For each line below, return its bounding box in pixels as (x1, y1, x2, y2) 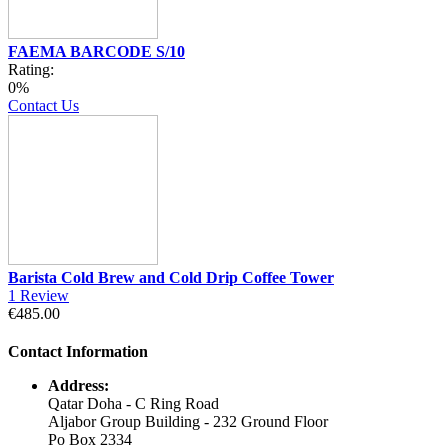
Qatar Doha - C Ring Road (48, 394, 219, 412)
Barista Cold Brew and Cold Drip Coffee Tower (8, 268, 334, 286)
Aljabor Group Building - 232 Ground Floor (48, 412, 328, 430)
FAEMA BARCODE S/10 (8, 42, 185, 60)
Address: (48, 376, 109, 394)
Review (20, 286, 69, 304)
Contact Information (8, 342, 148, 360)
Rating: (8, 60, 54, 78)
